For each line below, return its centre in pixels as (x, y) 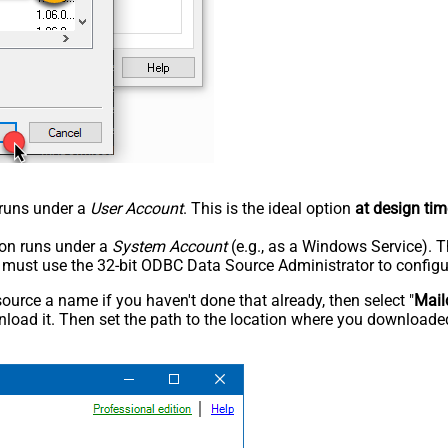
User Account (136, 208)
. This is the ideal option (269, 208)
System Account (169, 246)
